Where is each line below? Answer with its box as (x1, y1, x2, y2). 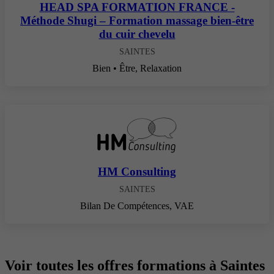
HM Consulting (98, 165, 176, 179)
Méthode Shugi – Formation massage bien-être (20, 14, 254, 28)
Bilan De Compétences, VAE (80, 201, 194, 212)
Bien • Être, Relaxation (92, 63, 182, 74)
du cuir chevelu (98, 28, 176, 41)
